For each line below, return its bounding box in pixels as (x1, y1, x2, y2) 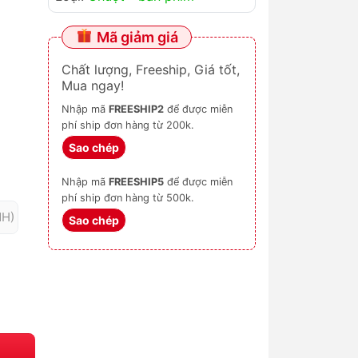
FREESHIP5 (109, 176, 164, 188)
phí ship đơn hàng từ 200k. (62, 119, 194, 131)
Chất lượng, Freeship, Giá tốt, (62, 62, 240, 78)
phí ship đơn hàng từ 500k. (62, 192, 194, 204)
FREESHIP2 (109, 103, 164, 115)
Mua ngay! (62, 78, 124, 93)
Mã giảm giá (93, 29, 178, 46)
